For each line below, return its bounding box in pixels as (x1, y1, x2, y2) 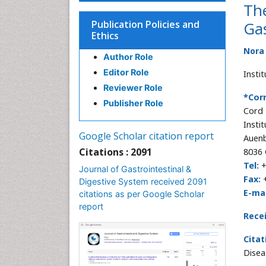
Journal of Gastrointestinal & (79, 164, 191, 174)
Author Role (103, 52, 153, 62)
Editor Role (103, 67, 149, 77)
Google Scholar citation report (79, 129, 214, 142)
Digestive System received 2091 (79, 176, 207, 186)
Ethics (91, 29, 119, 42)
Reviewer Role (103, 83, 163, 93)
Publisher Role (103, 98, 163, 108)
